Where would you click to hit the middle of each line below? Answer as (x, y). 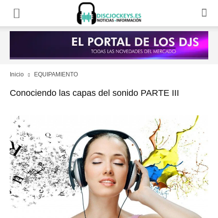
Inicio (17, 74)
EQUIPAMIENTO (56, 74)
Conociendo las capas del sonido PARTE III (94, 93)
